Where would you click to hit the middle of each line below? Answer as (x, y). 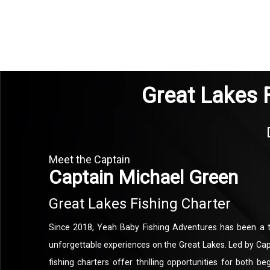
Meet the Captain (89, 159)
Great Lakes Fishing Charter (140, 204)
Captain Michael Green (143, 177)
